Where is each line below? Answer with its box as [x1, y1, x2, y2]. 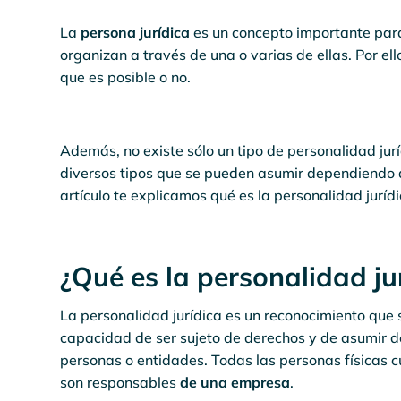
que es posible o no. [60, 68, 192, 86]
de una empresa [176, 373, 291, 391]
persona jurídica [77, 23, 191, 41]
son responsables [60, 373, 177, 391]
